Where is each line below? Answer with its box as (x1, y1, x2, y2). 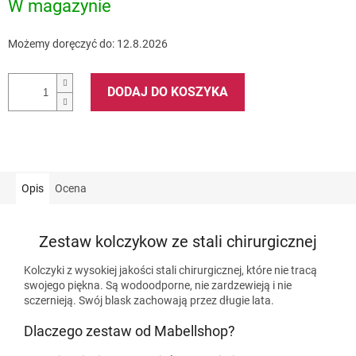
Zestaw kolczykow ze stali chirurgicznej (39, 231, 317, 251)
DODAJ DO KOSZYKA (107, 84, 228, 100)
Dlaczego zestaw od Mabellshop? (24, 323, 235, 340)
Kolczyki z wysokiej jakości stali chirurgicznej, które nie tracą (24, 264, 317, 277)
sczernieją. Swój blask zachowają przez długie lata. (24, 294, 274, 308)
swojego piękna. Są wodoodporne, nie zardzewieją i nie (24, 279, 292, 292)
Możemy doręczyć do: (8, 37, 114, 51)
